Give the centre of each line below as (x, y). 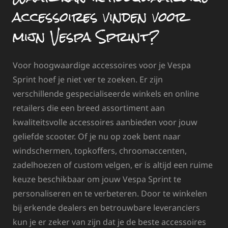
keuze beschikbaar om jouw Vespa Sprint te (97, 179)
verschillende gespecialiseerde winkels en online (106, 93)
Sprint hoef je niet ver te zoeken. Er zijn (88, 79)
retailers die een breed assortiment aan (89, 108)
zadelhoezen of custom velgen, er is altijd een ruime (113, 165)
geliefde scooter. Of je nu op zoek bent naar (97, 136)
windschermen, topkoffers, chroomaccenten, (100, 150)
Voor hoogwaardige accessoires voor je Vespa (102, 65)
